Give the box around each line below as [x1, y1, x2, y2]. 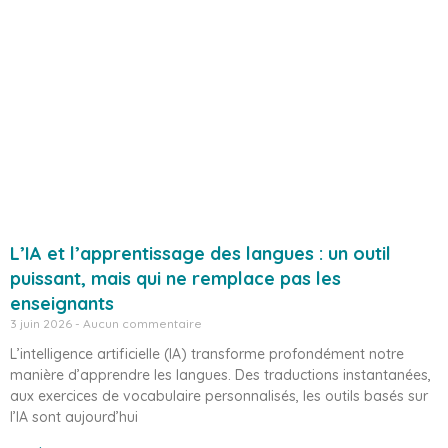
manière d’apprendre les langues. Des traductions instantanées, [10, 365, 431, 384]
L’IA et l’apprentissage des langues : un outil [10, 241, 391, 265]
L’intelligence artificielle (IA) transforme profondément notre [10, 344, 404, 363]
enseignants [10, 291, 114, 315]
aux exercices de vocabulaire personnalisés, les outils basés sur [10, 386, 428, 405]
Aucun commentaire [80, 315, 202, 331]
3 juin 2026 [10, 315, 75, 331]
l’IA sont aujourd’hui [10, 407, 138, 426]
